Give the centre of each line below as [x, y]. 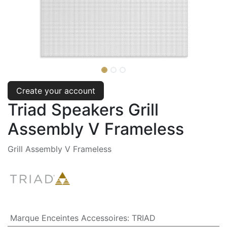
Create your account [56, 90]
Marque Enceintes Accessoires [68, 218]
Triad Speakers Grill [83, 109]
